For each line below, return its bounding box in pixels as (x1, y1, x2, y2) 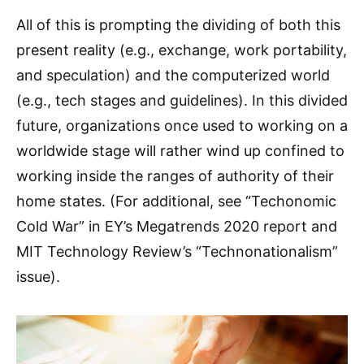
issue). (16, 268, 60, 285)
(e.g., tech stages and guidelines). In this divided (16, 92, 348, 109)
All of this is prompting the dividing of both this (16, 16, 340, 33)
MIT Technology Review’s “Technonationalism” (16, 243, 338, 260)
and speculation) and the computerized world (16, 67, 330, 84)
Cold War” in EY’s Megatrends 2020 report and (16, 218, 337, 235)
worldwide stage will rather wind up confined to (16, 142, 344, 159)
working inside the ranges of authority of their (16, 167, 334, 184)
